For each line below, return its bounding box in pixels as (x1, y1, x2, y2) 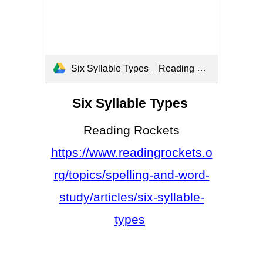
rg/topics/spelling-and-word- (53, 167, 210, 182)
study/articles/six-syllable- (59, 190, 204, 204)
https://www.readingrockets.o (50, 145, 213, 160)
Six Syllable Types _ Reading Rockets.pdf (71, 63, 197, 74)
